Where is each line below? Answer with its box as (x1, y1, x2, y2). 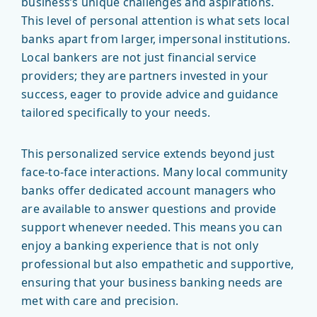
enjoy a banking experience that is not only (21, 238, 258, 254)
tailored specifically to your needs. (21, 105, 210, 121)
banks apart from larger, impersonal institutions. (21, 31, 291, 47)
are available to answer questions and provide (21, 201, 277, 217)
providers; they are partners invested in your (21, 68, 269, 84)
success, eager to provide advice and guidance (21, 86, 279, 103)
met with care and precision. (21, 293, 178, 309)
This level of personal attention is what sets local (21, 13, 289, 29)
